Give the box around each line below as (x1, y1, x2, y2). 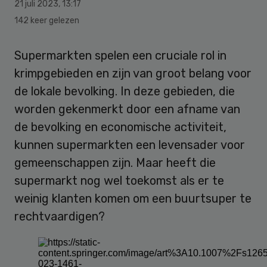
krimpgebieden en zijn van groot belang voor (14, 66, 252, 81)
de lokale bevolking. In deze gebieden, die (14, 84, 235, 99)
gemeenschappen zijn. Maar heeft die (14, 156, 216, 170)
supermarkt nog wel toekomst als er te (14, 173, 224, 188)
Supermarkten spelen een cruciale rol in (14, 48, 226, 63)
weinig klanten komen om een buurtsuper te (14, 191, 252, 206)
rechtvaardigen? (14, 209, 105, 224)
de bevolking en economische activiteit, (14, 120, 226, 135)
